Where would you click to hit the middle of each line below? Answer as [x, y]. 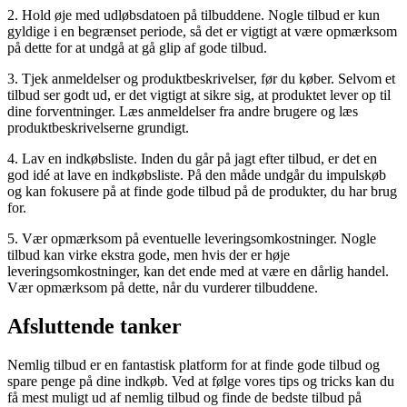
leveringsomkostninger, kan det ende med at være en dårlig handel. [198, 272]
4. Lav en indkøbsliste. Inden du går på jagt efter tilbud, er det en [192, 159]
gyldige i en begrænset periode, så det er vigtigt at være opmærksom [202, 32]
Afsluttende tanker [94, 327]
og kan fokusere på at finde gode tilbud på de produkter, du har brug [202, 192]
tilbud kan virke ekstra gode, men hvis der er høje [149, 255]
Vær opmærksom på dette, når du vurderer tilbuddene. [163, 288]
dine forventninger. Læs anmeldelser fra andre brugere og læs [183, 112]
